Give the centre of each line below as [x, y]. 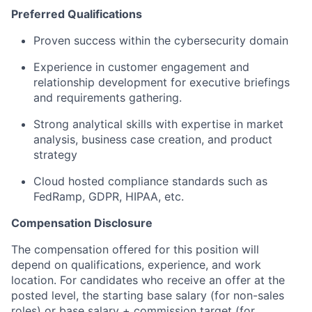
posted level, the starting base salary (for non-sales [148, 295]
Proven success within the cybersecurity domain [161, 40]
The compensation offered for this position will [135, 249]
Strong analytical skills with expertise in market [158, 124]
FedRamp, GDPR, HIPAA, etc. [109, 196]
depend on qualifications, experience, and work [136, 264]
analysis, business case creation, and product [153, 139]
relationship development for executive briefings [162, 82]
